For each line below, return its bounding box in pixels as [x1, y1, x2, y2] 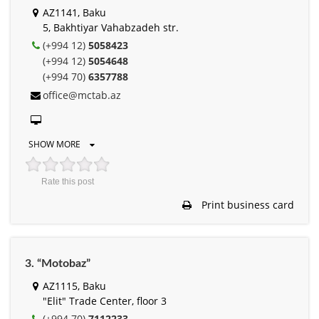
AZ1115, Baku [43, 278, 106, 293]
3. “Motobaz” [25, 257, 90, 269]
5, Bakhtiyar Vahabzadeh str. [43, 20, 179, 34]
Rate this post [41, 176, 94, 187]
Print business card [199, 197, 294, 211]
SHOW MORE [28, 137, 83, 150]
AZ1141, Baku [43, 5, 106, 19]
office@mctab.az [43, 88, 121, 102]
